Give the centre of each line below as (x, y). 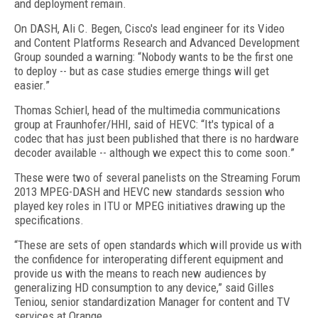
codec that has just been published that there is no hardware (157, 138)
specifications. (49, 220)
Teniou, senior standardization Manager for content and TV (152, 302)
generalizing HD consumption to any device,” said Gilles (144, 287)
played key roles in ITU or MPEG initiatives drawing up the (150, 206)
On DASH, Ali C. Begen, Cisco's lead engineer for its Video (149, 28)
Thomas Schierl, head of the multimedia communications (147, 110)
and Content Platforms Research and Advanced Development (157, 43)
